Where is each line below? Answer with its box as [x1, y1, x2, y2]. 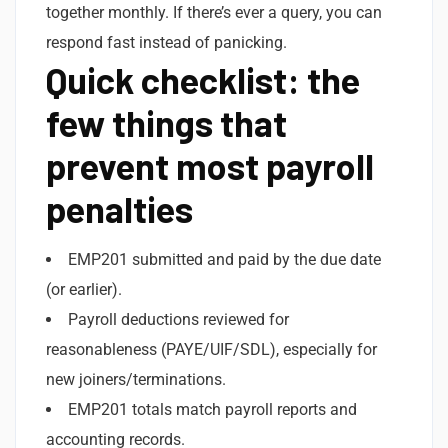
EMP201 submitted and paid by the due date [68, 249, 381, 269]
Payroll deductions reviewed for [68, 309, 289, 329]
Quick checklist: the [46, 57, 360, 101]
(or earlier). [46, 279, 122, 299]
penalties [46, 186, 193, 230]
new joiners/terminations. [46, 369, 226, 389]
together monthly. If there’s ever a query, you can [46, 2, 382, 22]
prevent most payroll [46, 143, 374, 187]
